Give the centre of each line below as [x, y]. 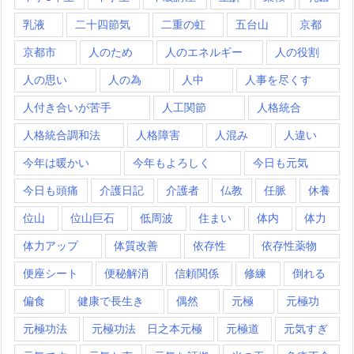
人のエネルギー [204, 52]
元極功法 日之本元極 [147, 329]
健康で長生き [111, 301]
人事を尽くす [278, 80]
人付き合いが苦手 [67, 107]
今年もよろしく [171, 163]
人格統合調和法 [62, 135]
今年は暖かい [56, 163]
